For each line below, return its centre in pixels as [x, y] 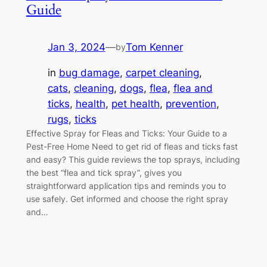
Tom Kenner [154, 47]
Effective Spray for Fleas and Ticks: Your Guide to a [126, 133]
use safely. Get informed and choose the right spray [127, 199]
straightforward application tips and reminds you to [126, 186]
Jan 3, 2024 [76, 47]
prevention [191, 104]
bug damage [89, 73]
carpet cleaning [162, 73]
